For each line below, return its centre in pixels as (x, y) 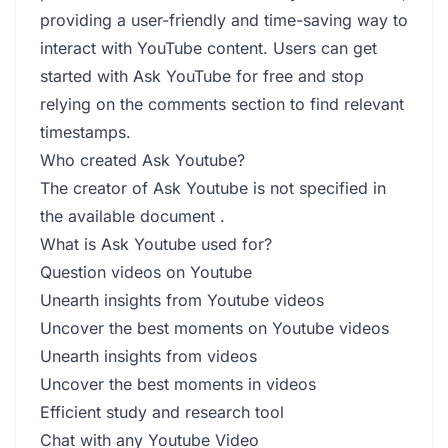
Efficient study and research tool (162, 412)
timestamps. (85, 132)
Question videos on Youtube (146, 272)
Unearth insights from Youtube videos (182, 300)
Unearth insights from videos (148, 356)
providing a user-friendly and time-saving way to (224, 20)
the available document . (132, 216)
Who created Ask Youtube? (142, 160)
